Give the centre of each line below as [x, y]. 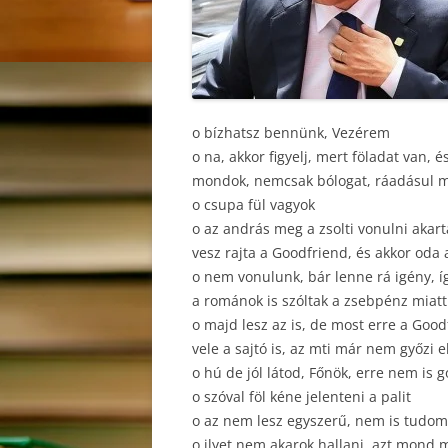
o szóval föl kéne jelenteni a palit [301, 396]
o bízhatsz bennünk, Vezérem [291, 132]
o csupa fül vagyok [253, 204]
